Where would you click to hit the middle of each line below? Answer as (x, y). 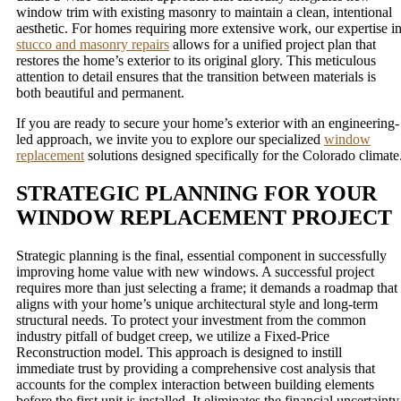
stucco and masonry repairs (93, 45)
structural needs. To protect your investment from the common (191, 320)
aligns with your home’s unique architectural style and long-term (197, 304)
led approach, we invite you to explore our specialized (170, 140)
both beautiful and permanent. (100, 93)
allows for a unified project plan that (273, 45)
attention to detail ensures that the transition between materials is (196, 77)
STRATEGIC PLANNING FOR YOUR (196, 194)
